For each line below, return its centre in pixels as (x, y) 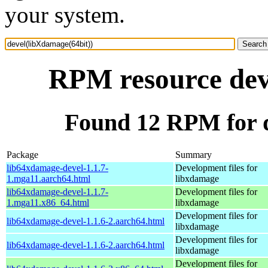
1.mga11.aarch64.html (48, 178)
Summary (194, 154)
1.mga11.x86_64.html (48, 202)
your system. (65, 15)
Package (22, 154)
